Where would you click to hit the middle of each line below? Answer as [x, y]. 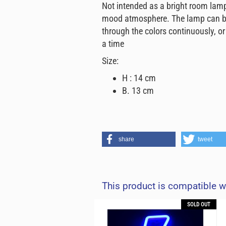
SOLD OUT [199, 205]
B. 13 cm [138, 91]
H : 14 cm [139, 78]
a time [113, 44]
